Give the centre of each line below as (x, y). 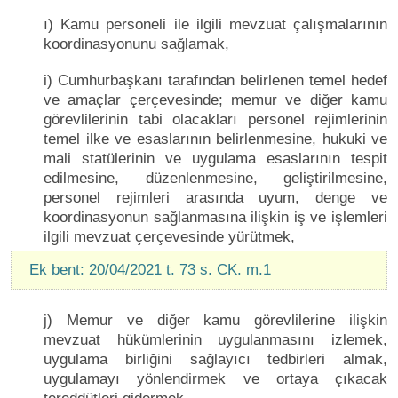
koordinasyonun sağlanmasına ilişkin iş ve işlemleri (215, 217)
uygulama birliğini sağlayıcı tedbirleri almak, (215, 359)
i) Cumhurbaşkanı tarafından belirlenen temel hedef (215, 80)
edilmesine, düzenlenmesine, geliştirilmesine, (215, 178)
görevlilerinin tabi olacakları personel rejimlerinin (215, 119)
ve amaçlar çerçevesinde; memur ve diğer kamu (215, 99)
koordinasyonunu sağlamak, (136, 44)
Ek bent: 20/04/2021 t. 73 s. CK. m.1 (150, 269)
